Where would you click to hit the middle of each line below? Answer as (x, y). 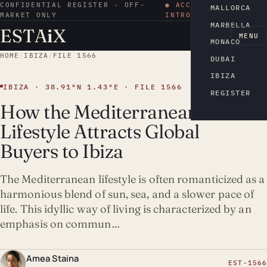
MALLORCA (231, 8)
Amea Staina (52, 258)
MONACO (226, 42)
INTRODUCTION (196, 15)
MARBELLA (231, 24)
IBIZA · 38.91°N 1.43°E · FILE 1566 (93, 86)
